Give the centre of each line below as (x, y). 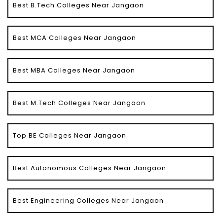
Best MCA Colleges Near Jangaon (74, 38)
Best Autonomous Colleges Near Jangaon (90, 168)
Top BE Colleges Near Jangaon (70, 136)
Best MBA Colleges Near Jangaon (74, 71)
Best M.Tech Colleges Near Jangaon (79, 103)
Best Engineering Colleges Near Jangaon (88, 201)
